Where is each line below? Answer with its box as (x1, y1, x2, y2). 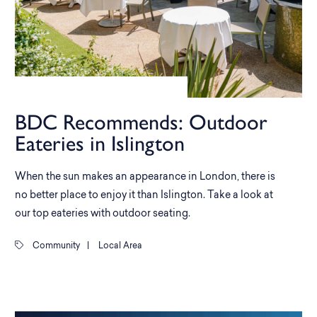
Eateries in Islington (15, 129, 185, 156)
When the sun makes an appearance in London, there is (15, 171, 275, 183)
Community (30, 241, 80, 250)
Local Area (96, 241, 142, 250)
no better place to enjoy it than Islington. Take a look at (15, 190, 273, 201)
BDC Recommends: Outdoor (15, 108, 267, 135)
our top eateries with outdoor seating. (15, 208, 190, 219)
